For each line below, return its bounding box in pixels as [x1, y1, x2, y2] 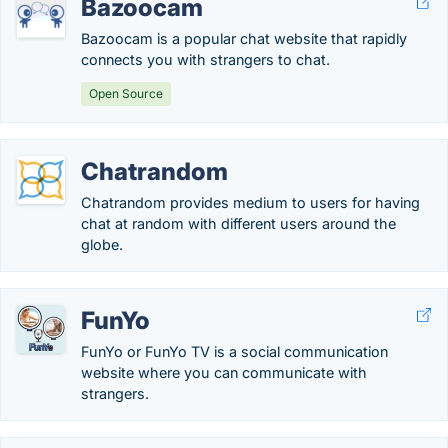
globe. [81, 236, 123, 253]
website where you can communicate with [81, 364, 367, 381]
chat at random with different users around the [81, 215, 396, 232]
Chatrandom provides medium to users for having [81, 194, 420, 211]
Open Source [89, 86, 163, 101]
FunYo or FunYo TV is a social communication [81, 343, 388, 360]
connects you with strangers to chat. [81, 51, 330, 68]
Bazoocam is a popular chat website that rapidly [81, 30, 407, 47]
